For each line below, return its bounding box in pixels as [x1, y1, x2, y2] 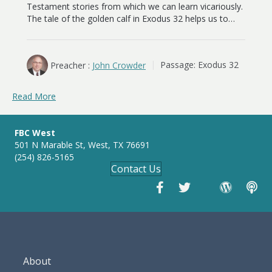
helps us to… [183, 12, 235, 24]
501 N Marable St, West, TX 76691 [15, 138, 150, 151]
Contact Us [111, 161, 161, 175]
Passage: [160, 59, 195, 71]
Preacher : [50, 59, 90, 71]
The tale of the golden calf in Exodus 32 [27, 12, 183, 24]
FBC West [15, 126, 55, 138]
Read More [12, 90, 56, 102]
